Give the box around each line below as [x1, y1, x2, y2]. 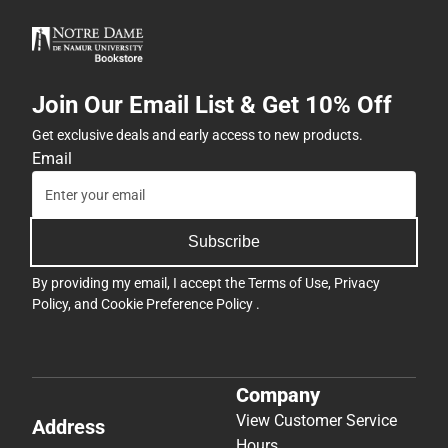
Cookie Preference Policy [101, 296, 256, 313]
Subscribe [188, 233, 260, 251]
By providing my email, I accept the [32, 275, 248, 292]
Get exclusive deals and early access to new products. [32, 127, 363, 144]
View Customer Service [236, 410, 397, 430]
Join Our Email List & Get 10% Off [32, 91, 392, 120]
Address [32, 414, 105, 439]
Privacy [334, 275, 380, 292]
